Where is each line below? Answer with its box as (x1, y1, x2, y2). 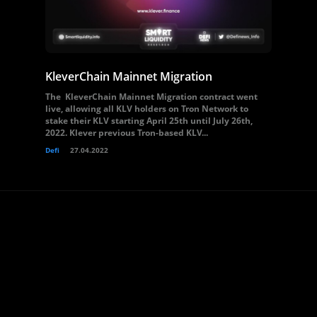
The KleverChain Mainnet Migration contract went (45, 91, 258, 103)
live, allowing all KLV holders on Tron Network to (45, 103, 248, 115)
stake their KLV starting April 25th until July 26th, (45, 115, 253, 127)
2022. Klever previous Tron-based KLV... (45, 127, 208, 139)
